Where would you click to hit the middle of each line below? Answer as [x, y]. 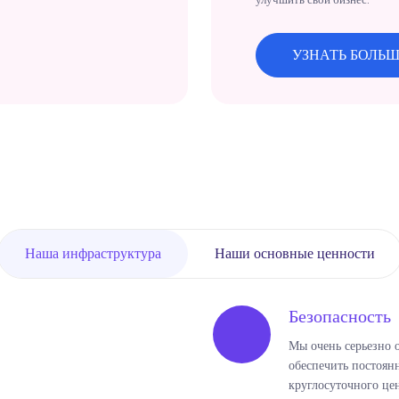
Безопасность [339, 316]
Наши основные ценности [294, 253]
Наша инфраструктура [93, 253]
